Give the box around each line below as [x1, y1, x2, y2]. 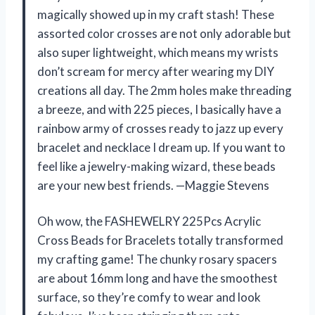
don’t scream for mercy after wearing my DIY [37, 63, 274, 79]
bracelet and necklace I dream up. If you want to [37, 139, 285, 155]
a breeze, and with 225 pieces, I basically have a [37, 101, 281, 117]
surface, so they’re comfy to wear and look [37, 289, 261, 304]
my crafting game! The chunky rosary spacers [37, 251, 277, 266]
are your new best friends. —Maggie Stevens [37, 177, 269, 193]
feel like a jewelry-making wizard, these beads [37, 158, 276, 174]
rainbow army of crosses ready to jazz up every [37, 120, 283, 136]
